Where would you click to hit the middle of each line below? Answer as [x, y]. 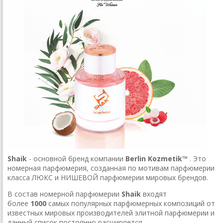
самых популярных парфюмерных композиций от [131, 204]
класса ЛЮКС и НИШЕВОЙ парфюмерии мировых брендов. [109, 178]
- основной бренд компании [77, 159]
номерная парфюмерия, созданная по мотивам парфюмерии [111, 168]
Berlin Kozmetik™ [157, 159]
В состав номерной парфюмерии [64, 194]
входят [154, 194]
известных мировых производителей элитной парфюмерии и [111, 213]
